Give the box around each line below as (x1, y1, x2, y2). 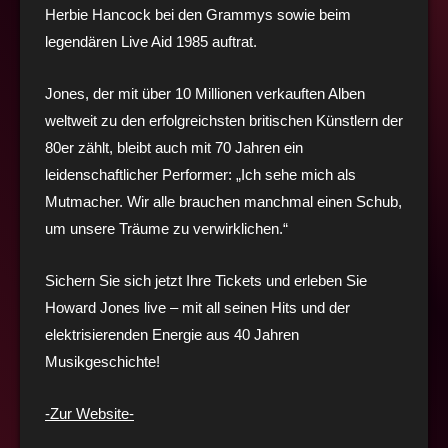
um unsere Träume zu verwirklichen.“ (45, 219, 288, 237)
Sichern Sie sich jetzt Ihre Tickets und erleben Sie (45, 271, 367, 289)
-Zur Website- (45, 404, 134, 422)
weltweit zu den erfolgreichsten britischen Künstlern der (45, 111, 403, 129)
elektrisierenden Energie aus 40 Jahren (45, 325, 299, 343)
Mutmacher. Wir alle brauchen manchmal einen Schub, (45, 192, 402, 210)
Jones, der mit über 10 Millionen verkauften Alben (45, 84, 365, 102)
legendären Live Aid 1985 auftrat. (45, 32, 257, 50)
